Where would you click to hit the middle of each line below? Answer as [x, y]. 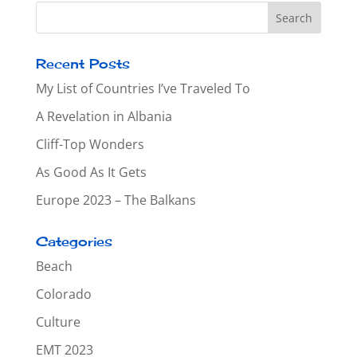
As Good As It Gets [91, 172]
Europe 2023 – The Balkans [116, 200]
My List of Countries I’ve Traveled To [143, 88]
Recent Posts [82, 64]
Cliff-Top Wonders [90, 144]
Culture [58, 322]
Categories [74, 241]
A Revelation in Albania [104, 116]
